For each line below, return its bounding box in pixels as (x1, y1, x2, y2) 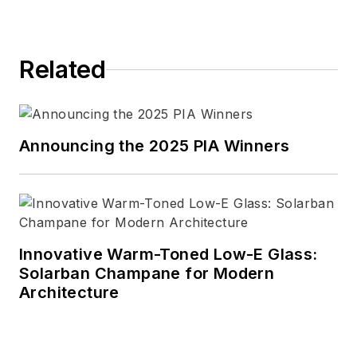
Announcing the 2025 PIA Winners (19, 136, 290, 156)
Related (19, 55, 106, 84)
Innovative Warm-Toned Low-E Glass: (19, 245, 320, 265)
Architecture (19, 283, 120, 303)
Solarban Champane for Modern (19, 264, 275, 284)
